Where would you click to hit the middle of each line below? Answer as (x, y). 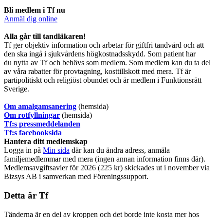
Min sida (56, 150)
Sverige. (17, 89)
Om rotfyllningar (32, 115)
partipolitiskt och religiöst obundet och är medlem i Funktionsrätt (103, 80)
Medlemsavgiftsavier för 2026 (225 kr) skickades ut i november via (107, 168)
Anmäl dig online (31, 19)
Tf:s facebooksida (33, 133)
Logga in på (23, 150)
